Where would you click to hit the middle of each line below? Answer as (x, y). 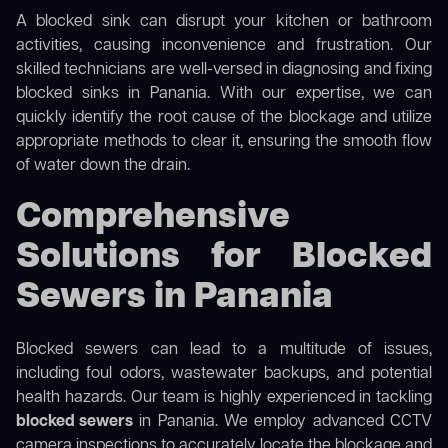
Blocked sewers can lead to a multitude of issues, (224, 350)
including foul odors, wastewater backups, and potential (224, 374)
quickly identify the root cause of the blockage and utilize (224, 118)
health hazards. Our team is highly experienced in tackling (224, 398)
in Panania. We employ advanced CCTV (282, 422)
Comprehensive (153, 218)
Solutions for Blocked (224, 258)
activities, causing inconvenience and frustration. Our (224, 46)
